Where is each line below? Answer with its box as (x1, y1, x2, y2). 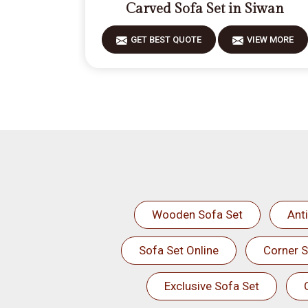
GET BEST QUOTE (131, 34, 202, 45)
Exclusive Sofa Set (164, 279, 259, 293)
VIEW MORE (247, 34, 294, 45)
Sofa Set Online (138, 243, 219, 257)
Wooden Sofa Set (151, 208, 243, 221)
